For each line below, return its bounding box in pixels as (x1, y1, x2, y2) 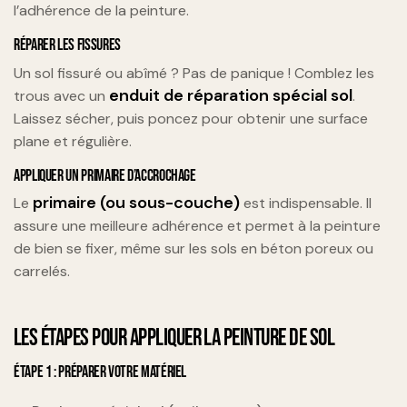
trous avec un (14, 85, 109, 105)
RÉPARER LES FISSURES (14, 35, 121, 55)
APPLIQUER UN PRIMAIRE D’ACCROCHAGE (14, 165, 196, 185)
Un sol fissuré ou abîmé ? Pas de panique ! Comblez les (14, 63, 374, 83)
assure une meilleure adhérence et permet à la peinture (14, 216, 381, 236)
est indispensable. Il (240, 194, 372, 213)
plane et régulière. (14, 131, 132, 151)
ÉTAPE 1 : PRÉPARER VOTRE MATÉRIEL (14, 362, 187, 382)
